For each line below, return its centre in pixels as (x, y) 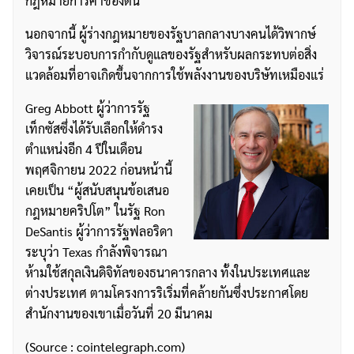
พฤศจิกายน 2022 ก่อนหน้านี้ (99, 170)
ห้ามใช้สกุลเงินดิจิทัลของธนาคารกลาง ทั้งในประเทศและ (168, 273)
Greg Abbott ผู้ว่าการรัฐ (88, 108)
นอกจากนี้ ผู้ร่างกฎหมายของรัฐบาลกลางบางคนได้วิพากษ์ (171, 34)
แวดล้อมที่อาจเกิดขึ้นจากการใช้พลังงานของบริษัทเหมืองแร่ (175, 75)
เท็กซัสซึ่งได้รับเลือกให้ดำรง (94, 129)
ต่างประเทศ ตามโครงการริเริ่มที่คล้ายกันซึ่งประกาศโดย (167, 293)
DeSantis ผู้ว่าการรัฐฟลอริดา (99, 232)
